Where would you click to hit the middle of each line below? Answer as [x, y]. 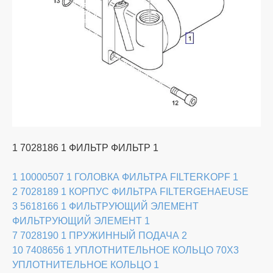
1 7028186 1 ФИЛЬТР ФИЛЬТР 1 [85, 147]
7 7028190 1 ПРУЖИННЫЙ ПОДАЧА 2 [100, 235]
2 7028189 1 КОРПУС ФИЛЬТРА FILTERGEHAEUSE [130, 191]
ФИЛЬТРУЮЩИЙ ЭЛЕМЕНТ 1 [81, 221]
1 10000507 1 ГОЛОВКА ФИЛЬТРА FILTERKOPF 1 [125, 177]
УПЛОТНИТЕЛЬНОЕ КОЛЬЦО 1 [86, 264]
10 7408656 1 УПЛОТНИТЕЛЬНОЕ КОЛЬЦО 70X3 [126, 250]
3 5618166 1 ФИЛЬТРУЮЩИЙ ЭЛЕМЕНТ [105, 206]
